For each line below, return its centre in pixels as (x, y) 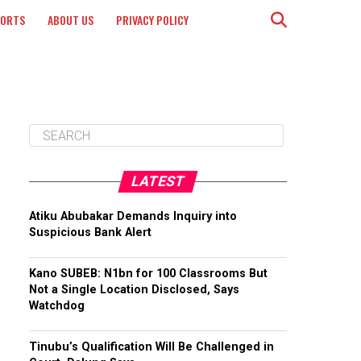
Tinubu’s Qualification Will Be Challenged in (151, 347)
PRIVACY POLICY (152, 20)
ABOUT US (71, 20)
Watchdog (57, 306)
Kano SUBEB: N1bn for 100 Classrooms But (148, 274)
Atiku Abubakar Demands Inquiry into (133, 216)
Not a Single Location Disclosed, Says (134, 290)
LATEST (158, 181)
